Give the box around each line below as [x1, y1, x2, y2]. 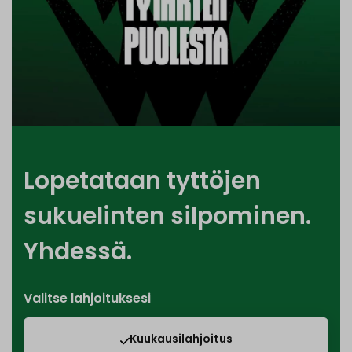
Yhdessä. [24, 235, 132, 269]
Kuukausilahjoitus [129, 331, 233, 347]
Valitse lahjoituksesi [24, 289, 151, 308]
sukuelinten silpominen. [24, 200, 311, 233]
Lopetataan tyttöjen [24, 164, 261, 198]
